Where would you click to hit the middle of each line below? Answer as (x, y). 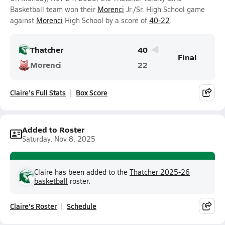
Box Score (92, 92)
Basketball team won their (54, 9)
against (23, 20)
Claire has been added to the (82, 172)
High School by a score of (106, 20)
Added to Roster (53, 129)
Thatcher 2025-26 (160, 172)
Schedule (82, 206)
